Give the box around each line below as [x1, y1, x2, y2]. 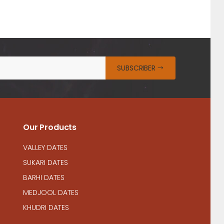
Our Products [23, 121, 77, 133]
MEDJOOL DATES [23, 187, 78, 197]
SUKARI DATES [23, 157, 68, 167]
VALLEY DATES [23, 142, 67, 152]
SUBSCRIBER [117, 62, 155, 73]
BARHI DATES [23, 172, 64, 182]
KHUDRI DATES [23, 202, 69, 212]
